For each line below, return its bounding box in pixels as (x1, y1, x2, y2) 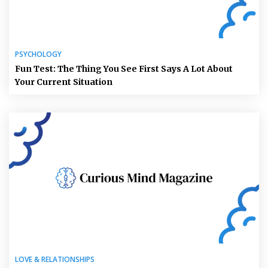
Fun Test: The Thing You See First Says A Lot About (15, 63, 233, 74)
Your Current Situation (15, 77, 112, 87)
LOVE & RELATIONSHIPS (15, 254, 95, 264)
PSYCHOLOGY (15, 49, 62, 59)
